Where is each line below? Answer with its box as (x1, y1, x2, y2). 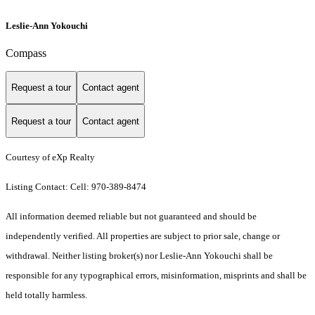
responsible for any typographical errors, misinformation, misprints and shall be (6, 270, 307, 281)
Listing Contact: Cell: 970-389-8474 (6, 181, 148, 193)
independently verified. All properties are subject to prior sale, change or (6, 231, 280, 242)
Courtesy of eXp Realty (6, 152, 95, 163)
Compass (6, 46, 46, 59)
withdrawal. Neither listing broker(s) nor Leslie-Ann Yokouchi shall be (6, 250, 273, 262)
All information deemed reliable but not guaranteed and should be (6, 211, 257, 222)
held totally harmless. (6, 290, 87, 301)
